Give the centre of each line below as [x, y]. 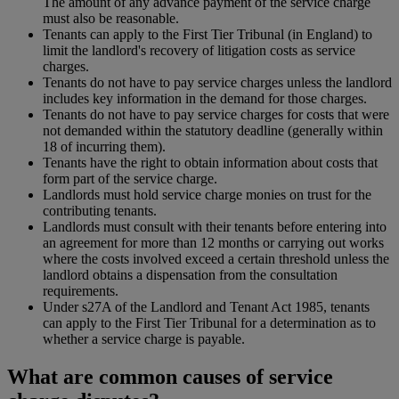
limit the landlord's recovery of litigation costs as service [199, 51]
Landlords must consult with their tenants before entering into [215, 227]
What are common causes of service [170, 377]
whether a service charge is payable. [144, 339]
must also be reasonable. [111, 19]
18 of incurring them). [104, 147]
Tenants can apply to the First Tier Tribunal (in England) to [208, 35]
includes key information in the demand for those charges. [205, 99]
